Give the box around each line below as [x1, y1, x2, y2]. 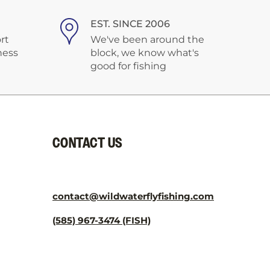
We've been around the [90, 34, 204, 45]
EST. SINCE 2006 [90, 18, 170, 30]
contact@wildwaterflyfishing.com [52, 190, 214, 202]
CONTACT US [52, 134, 123, 153]
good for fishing [90, 60, 166, 72]
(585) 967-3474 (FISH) [52, 215, 151, 226]
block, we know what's [90, 47, 199, 58]
